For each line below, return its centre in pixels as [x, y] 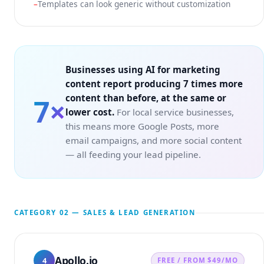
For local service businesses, [174, 112]
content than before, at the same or [146, 98]
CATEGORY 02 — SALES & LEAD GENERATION [105, 212]
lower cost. [90, 112]
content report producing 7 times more [154, 84]
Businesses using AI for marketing [143, 70]
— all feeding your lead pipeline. [133, 154]
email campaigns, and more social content [154, 140]
